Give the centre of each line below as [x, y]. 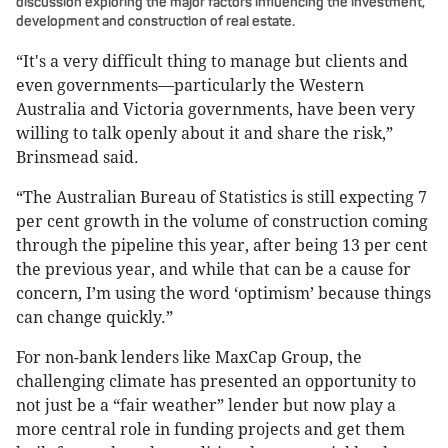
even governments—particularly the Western [190, 86]
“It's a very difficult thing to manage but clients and [212, 62]
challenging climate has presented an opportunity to [216, 382]
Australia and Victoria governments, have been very [215, 110]
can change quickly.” [94, 318]
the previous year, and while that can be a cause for [213, 270]
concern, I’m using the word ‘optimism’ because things [223, 294]
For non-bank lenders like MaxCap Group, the [189, 358]
